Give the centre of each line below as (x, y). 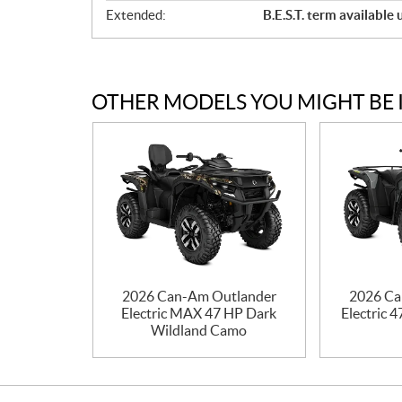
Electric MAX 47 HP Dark (199, 313)
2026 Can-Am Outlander (199, 296)
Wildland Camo (199, 330)
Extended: (136, 14)
